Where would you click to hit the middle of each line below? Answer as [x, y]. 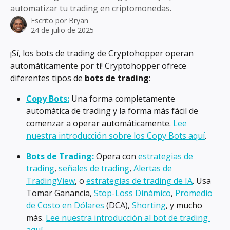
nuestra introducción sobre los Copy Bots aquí [116, 136]
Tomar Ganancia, [60, 193]
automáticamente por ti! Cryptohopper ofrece [99, 66]
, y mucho [185, 205]
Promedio [195, 193]
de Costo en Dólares [66, 205]
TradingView [51, 181]
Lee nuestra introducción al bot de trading [128, 218]
